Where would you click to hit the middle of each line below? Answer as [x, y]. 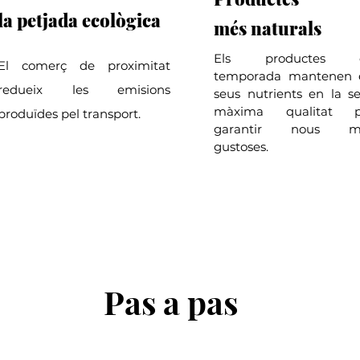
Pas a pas [170, 302]
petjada [47, 20]
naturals [286, 28]
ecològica [121, 20]
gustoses [240, 147]
